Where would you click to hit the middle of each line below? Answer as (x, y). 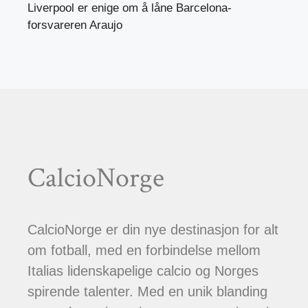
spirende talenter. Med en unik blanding (147, 292)
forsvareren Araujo (75, 25)
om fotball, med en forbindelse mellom (144, 251)
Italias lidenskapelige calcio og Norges (143, 271)
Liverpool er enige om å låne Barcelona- (130, 8)
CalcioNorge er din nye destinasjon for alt (153, 230)
